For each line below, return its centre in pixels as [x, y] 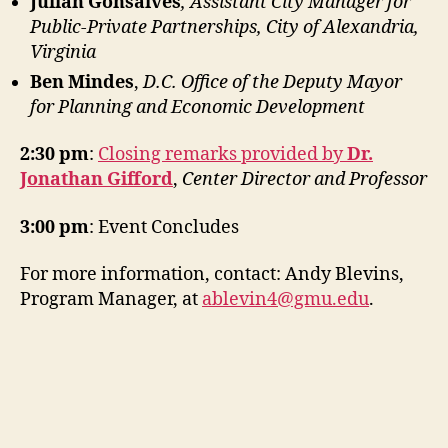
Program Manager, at [111, 299]
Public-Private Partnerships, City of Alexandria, [224, 27]
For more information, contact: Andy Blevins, [212, 274]
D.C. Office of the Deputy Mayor [272, 82]
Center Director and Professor [304, 179]
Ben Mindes [82, 82]
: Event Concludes [164, 227]
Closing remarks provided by [222, 154]
